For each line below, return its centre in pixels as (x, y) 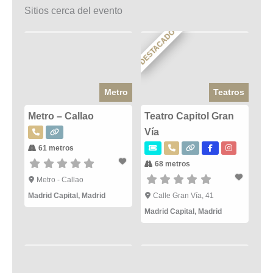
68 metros (172, 164)
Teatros (229, 92)
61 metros (55, 148)
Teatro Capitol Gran (190, 116)
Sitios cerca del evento (73, 10)
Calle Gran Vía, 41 (183, 195)
